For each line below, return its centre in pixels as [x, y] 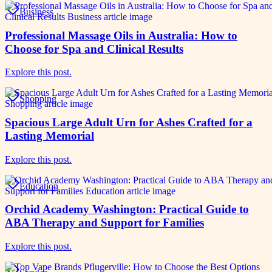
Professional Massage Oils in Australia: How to [121, 35]
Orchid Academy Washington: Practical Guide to [127, 209]
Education [39, 186]
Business [36, 12]
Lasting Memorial [49, 136]
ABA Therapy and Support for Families [104, 223]
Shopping [38, 99]
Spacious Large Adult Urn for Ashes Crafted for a [129, 123]
